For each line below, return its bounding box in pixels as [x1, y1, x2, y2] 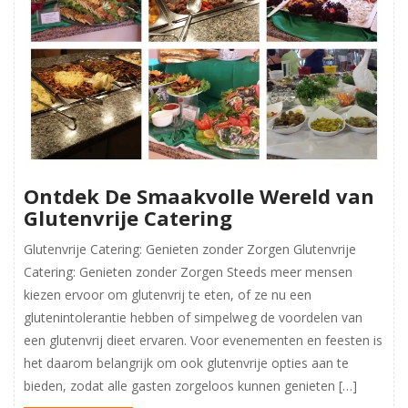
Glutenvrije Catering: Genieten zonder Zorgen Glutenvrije [24, 240, 356, 258]
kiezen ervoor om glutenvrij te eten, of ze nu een [24, 285, 311, 303]
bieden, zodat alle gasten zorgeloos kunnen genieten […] [24, 376, 357, 394]
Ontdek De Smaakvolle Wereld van [24, 181, 374, 209]
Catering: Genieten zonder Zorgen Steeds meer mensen [24, 262, 352, 280]
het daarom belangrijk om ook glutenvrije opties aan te [24, 353, 349, 372]
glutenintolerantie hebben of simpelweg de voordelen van [24, 308, 362, 326]
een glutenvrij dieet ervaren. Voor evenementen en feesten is [24, 331, 382, 349]
